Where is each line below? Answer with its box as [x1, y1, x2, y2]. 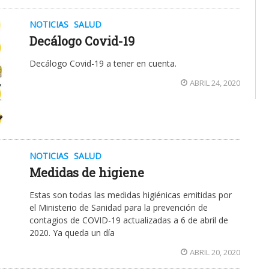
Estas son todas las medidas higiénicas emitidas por [29, 189, 232, 201]
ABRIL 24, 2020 [190, 77, 240, 88]
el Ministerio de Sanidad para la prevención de [29, 202, 208, 214]
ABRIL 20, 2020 [190, 247, 240, 258]
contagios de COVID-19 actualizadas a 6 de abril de [29, 214, 228, 226]
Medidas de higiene [29, 165, 144, 181]
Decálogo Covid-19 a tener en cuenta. [29, 57, 177, 69]
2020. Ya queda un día [29, 227, 115, 239]
